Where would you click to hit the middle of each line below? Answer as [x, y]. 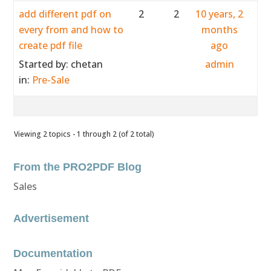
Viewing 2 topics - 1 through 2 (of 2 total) [84, 134]
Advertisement [51, 218]
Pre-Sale [51, 80]
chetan [87, 64]
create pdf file [51, 45]
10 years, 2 [220, 14]
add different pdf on [65, 14]
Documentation [53, 253]
